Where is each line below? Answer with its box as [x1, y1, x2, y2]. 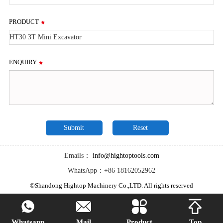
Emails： [64, 152, 91, 160]
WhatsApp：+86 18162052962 [68, 167, 155, 175]
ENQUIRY [8, 58, 38, 66]
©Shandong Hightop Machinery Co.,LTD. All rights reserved [30, 182, 193, 190]
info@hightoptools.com [90, 152, 159, 160]
